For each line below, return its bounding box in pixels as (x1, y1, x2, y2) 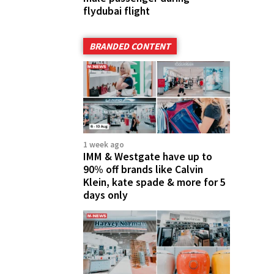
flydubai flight (83, 4, 150, 18)
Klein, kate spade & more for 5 (83, 176, 226, 190)
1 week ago (83, 139, 124, 150)
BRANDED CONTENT (89, 40, 171, 52)
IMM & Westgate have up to (83, 150, 212, 164)
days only (83, 188, 128, 202)
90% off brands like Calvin (83, 163, 203, 177)
